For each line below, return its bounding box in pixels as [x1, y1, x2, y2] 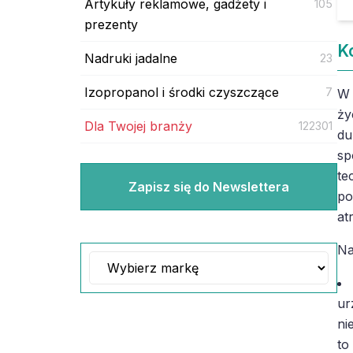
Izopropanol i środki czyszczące [84, 84, 279, 100]
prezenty [84, 16, 138, 32]
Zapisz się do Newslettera [128, 178, 289, 195]
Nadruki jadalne [84, 50, 177, 66]
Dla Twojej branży [84, 117, 192, 134]
